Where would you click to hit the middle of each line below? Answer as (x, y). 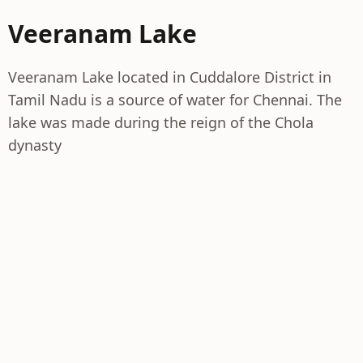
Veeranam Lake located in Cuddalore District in (170, 77)
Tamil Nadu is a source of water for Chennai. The (175, 100)
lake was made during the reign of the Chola (161, 122)
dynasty (35, 145)
